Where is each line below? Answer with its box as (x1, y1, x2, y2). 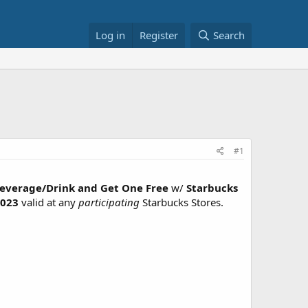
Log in (96, 28, 126, 42)
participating (78, 195, 140, 209)
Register (140, 28, 179, 42)
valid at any (19, 195, 78, 209)
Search (213, 28, 245, 42)
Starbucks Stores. (140, 195, 223, 209)
